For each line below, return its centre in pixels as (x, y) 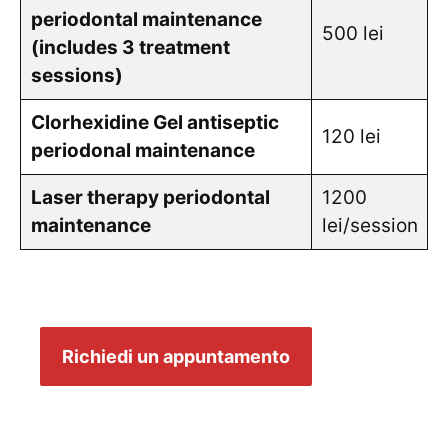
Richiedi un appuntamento (176, 356)
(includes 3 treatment (130, 47)
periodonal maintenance (142, 150)
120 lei (351, 136)
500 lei (352, 33)
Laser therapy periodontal (150, 197)
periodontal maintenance (146, 19)
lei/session (369, 225)
